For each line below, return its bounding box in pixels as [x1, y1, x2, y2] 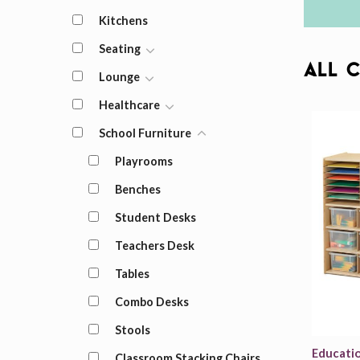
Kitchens [98, 14, 148, 27]
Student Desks [114, 211, 196, 224]
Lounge [98, 70, 140, 84]
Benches [114, 182, 161, 196]
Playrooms [114, 154, 173, 168]
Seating [98, 42, 141, 55]
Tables [114, 267, 149, 280]
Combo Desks [114, 295, 189, 309]
